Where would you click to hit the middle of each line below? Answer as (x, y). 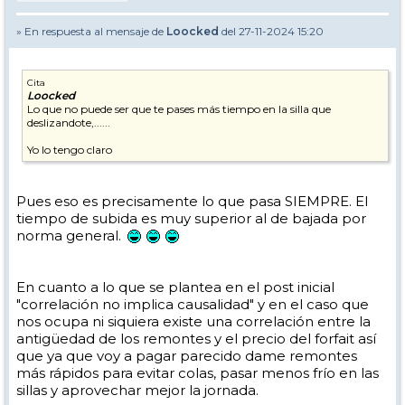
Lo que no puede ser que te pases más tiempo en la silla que (179, 108)
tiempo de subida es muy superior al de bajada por (191, 218)
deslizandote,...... (69, 122)
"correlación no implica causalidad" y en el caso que (193, 304)
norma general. (71, 235)
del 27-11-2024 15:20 (271, 31)
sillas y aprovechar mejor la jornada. (137, 390)
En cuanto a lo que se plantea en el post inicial (175, 287)
